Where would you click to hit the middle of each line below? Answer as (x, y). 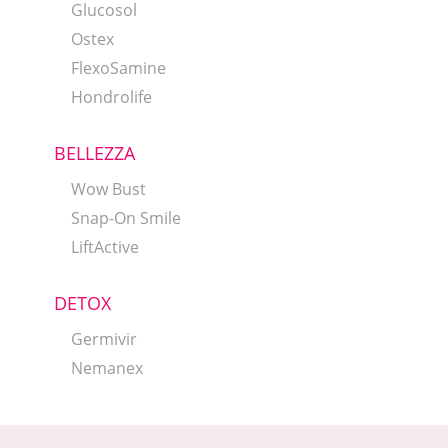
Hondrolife (111, 97)
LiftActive (104, 247)
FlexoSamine (118, 68)
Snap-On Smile (125, 218)
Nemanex (106, 368)
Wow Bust (108, 189)
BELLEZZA (94, 153)
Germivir (103, 339)
